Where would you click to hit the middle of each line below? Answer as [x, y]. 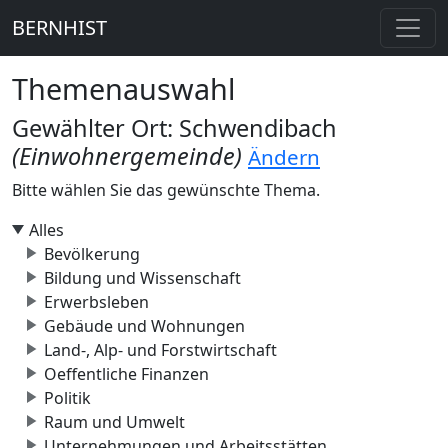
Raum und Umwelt [114, 422]
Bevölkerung [92, 254]
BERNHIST [59, 27]
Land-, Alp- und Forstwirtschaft [160, 350]
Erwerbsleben [96, 302]
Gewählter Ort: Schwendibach [174, 128]
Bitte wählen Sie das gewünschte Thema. [166, 190]
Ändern [284, 157]
